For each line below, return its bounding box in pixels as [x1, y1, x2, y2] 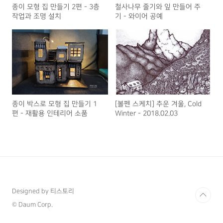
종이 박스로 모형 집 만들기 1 [12, 100, 97, 108]
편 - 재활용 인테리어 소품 [12, 110, 88, 117]
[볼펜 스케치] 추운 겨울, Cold [115, 100, 202, 108]
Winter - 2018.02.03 [115, 110, 178, 117]
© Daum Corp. [12, 201, 53, 209]
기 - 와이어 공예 [115, 12, 163, 20]
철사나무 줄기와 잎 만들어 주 [115, 3, 201, 11]
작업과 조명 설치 [12, 12, 61, 20]
